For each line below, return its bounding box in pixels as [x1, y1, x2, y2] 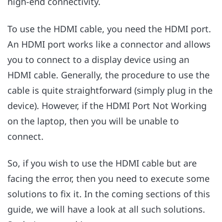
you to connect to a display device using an [7, 53, 189, 65]
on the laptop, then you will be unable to [7, 114, 179, 127]
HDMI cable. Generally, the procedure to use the [7, 68, 210, 81]
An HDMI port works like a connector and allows [7, 38, 211, 50]
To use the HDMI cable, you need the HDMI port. [7, 22, 211, 35]
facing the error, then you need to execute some [7, 172, 210, 185]
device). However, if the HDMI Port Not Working [7, 99, 207, 111]
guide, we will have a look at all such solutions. [7, 203, 205, 216]
